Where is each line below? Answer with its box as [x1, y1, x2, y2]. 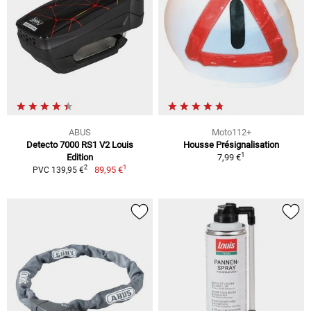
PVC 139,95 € [33, 165, 85, 175]
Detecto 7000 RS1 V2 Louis [26, 139, 133, 150]
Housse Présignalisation [183, 139, 279, 150]
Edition [67, 151, 93, 162]
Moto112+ [211, 126, 251, 137]
